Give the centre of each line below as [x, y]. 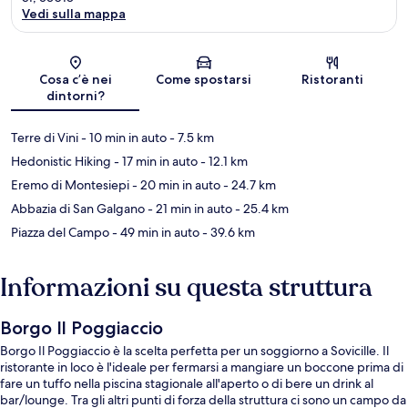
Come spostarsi [204, 80]
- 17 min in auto [154, 162]
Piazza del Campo [60, 233]
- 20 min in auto [175, 185]
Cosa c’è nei [75, 80]
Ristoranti [333, 80]
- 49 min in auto [154, 233]
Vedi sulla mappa [74, 14]
